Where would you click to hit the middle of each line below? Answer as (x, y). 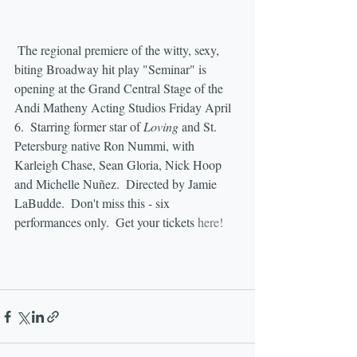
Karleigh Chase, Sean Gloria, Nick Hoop (120, 165)
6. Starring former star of (79, 127)
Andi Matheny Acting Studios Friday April (124, 108)
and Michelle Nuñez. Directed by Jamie (117, 184)
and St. (199, 127)
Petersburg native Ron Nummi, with (106, 146)
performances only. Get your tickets (106, 222)
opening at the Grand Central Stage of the (120, 88)
